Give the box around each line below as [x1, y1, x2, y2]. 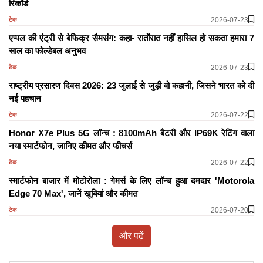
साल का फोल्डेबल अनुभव [9, 45, 86, 56]
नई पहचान [9, 93, 41, 103]
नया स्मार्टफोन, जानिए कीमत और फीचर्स [9, 140, 132, 151]
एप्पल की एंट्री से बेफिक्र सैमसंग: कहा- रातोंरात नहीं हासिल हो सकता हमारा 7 [9, 32, 254, 43]
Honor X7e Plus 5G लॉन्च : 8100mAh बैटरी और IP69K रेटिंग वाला [9, 127, 254, 138]
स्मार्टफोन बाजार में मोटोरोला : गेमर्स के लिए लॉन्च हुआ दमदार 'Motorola [9, 175, 254, 186]
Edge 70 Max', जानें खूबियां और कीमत [9, 188, 137, 198]
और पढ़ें [119, 230, 144, 241]
